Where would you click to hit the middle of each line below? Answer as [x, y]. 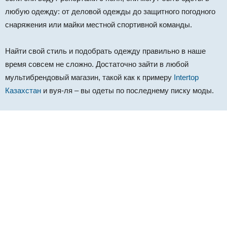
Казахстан [23, 91]
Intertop [186, 78]
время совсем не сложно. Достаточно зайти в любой [97, 64]
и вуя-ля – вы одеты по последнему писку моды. [127, 91]
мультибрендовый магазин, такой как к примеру [89, 78]
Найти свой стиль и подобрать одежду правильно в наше [105, 51]
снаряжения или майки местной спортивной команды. [99, 25]
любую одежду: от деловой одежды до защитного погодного [110, 12]
